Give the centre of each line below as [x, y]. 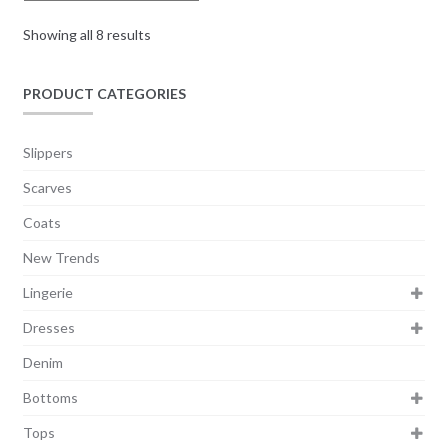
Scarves [47, 187]
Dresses [48, 327]
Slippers [47, 152]
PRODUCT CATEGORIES [104, 93]
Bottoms [50, 397]
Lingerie [47, 292]
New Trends [61, 257]
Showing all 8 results [86, 35]
